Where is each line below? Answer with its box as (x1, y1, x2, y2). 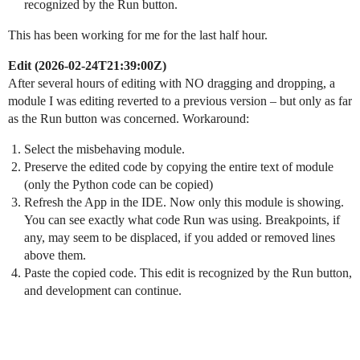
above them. (24, 247, 86, 262)
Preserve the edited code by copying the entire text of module (24, 159, 333, 174)
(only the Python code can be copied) (24, 177, 213, 191)
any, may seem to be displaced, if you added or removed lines (24, 230, 335, 244)
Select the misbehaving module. (24, 141, 185, 156)
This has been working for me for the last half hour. (8, 27, 268, 42)
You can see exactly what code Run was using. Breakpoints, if (24, 212, 340, 227)
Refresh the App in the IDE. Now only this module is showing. (24, 194, 344, 209)
